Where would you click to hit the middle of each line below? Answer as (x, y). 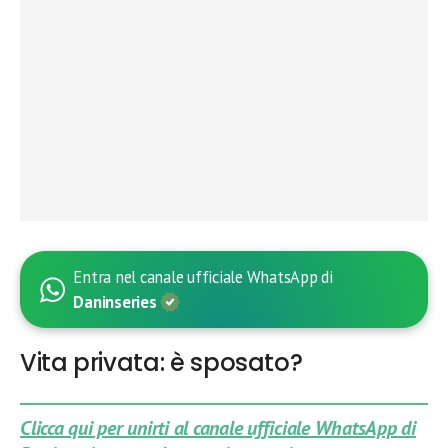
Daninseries (117, 302)
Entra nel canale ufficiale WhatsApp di (203, 277)
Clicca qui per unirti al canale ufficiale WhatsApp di (218, 428)
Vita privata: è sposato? (161, 363)
